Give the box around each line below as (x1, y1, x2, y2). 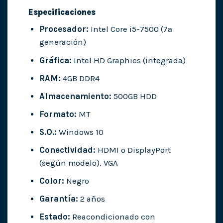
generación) (39, 37, 86, 47)
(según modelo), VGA (39, 158, 118, 168)
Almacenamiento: (39, 91, 111, 101)
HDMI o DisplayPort (95, 145, 171, 155)
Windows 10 (56, 127, 104, 137)
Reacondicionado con (70, 212, 155, 222)
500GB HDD (111, 91, 157, 101)
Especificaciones (28, 7, 96, 17)
